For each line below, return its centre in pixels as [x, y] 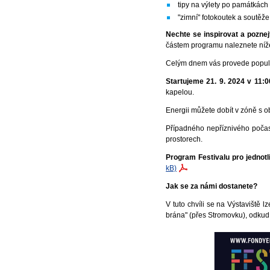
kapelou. [181, 92]
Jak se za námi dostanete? [212, 186]
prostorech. [184, 139]
